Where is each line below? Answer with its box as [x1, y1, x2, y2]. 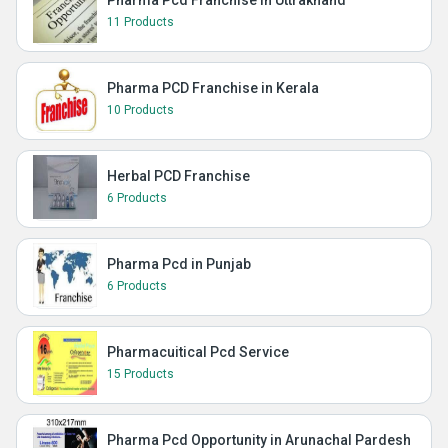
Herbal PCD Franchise [107, 167, 250, 184]
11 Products [107, 14, 174, 29]
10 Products [107, 102, 174, 117]
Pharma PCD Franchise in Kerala [107, 79, 319, 96]
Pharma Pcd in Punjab [107, 255, 251, 272]
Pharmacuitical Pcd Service [107, 343, 289, 360]
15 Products [107, 366, 174, 381]
